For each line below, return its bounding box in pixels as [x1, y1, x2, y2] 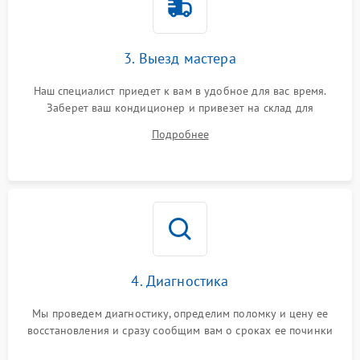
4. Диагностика [131, 272, 229, 290]
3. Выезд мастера [124, 49, 236, 67]
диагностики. [146, 117, 214, 132]
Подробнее [151, 127, 209, 141]
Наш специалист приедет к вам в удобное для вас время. [33, 84, 327, 98]
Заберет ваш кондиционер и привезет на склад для [46, 100, 314, 115]
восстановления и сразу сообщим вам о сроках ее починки [27, 323, 333, 337]
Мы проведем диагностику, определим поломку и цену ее [32, 306, 328, 321]
